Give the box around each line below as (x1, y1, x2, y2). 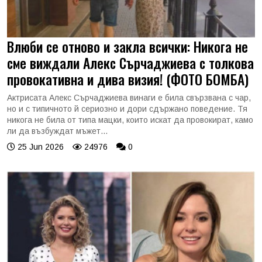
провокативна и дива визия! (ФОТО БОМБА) (7, 68, 249, 89)
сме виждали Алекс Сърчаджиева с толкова (7, 52, 254, 73)
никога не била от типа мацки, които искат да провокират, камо (7, 115, 253, 125)
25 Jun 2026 (15, 142, 64, 151)
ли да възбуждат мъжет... (7, 126, 108, 136)
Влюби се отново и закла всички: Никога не (7, 36, 248, 57)
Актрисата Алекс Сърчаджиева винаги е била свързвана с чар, (7, 92, 251, 102)
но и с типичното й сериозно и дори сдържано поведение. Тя (7, 104, 247, 113)
